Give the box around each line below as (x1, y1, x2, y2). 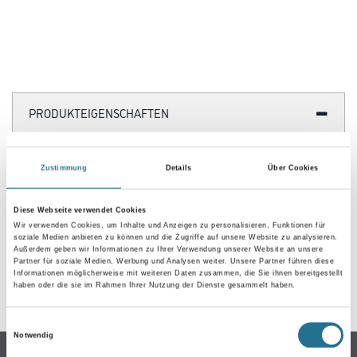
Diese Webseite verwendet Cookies (14, 206, 147, 214)
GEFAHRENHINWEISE (29, 239, 141, 256)
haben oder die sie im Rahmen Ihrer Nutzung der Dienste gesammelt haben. (14, 281, 296, 290)
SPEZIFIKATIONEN (29, 279, 122, 296)
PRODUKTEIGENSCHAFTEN (29, 104, 169, 121)
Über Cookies (268, 163, 319, 172)
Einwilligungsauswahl (6, 320, 76, 328)
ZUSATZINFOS (29, 199, 100, 216)
